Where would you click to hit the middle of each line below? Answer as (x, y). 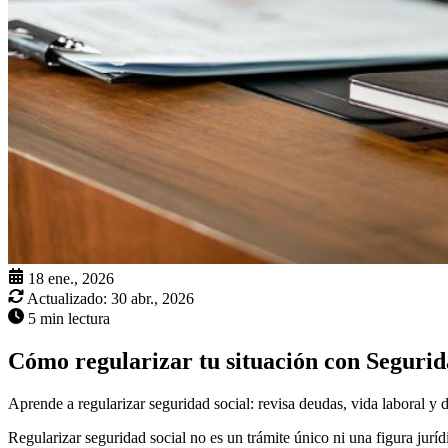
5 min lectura (69, 319)
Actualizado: (67, 299)
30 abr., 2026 (152, 299)
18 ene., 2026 (71, 279)
